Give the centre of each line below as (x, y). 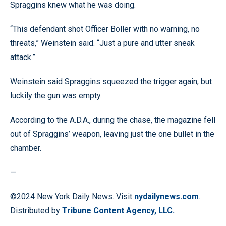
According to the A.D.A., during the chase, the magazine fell (113, 120)
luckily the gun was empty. (56, 95)
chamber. (26, 148)
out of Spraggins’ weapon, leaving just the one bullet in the (112, 134)
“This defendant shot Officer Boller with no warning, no (105, 29)
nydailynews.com (166, 196)
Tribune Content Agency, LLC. (118, 210)
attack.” (23, 57)
